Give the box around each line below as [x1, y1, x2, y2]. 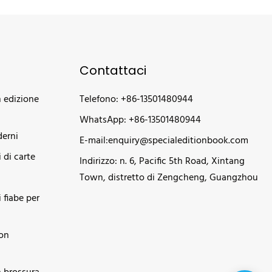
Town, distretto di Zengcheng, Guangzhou [80, 170, 259, 186]
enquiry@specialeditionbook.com [108, 133, 249, 149]
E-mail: [80, 133, 109, 149]
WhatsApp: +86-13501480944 [80, 112, 202, 129]
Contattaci [80, 62, 147, 80]
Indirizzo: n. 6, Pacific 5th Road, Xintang [80, 154, 245, 170]
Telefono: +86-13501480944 [80, 92, 194, 108]
